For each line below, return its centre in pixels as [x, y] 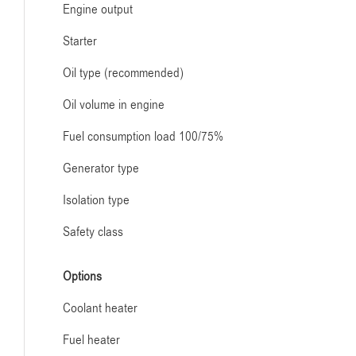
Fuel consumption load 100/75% [143, 137]
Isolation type [96, 200]
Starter [80, 41]
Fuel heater [91, 340]
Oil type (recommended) [123, 73]
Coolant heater [100, 308]
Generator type [101, 168]
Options [82, 277]
